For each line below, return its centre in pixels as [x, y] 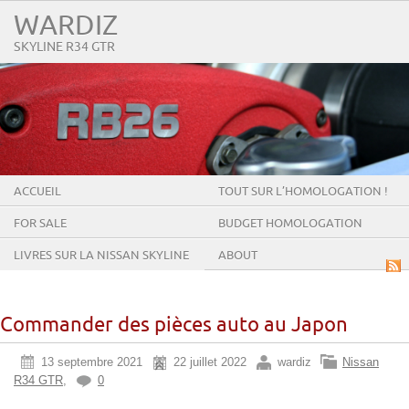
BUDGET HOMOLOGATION [290, 223]
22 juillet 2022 [210, 362]
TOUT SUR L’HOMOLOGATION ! [303, 191]
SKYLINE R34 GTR [64, 47]
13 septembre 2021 [92, 362]
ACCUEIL [37, 191]
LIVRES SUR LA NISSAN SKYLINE [101, 255]
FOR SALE [40, 223]
